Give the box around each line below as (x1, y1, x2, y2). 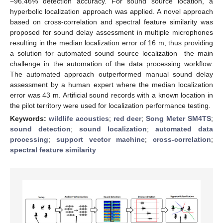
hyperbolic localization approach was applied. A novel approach (10, 7, 213, 15)
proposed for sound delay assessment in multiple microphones (10, 28, 213, 36)
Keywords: (10, 114, 49, 122)
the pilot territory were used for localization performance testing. (10, 101, 211, 110)
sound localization (79, 124, 147, 133)
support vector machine (56, 135, 145, 143)
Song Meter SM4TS (146, 114, 212, 122)
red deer (113, 114, 142, 122)
